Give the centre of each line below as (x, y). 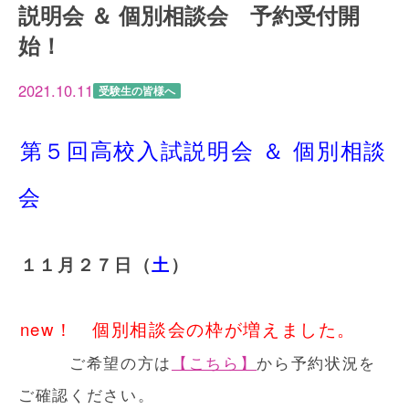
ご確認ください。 (87, 394)
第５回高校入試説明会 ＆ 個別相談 (203, 149)
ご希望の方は (95, 362)
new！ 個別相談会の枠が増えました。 (188, 329)
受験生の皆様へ (136, 91)
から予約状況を (316, 362)
